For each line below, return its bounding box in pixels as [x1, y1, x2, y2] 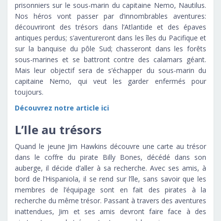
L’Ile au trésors [15, 121, 102, 138]
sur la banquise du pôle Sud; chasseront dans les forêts [15, 43, 206, 53]
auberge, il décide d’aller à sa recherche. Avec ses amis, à [15, 163, 206, 173]
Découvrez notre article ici [15, 103, 111, 112]
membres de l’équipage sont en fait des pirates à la [15, 184, 206, 194]
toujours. [15, 87, 43, 97]
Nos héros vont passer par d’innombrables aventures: [15, 11, 206, 21]
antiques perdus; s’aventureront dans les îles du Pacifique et [15, 33, 206, 42]
